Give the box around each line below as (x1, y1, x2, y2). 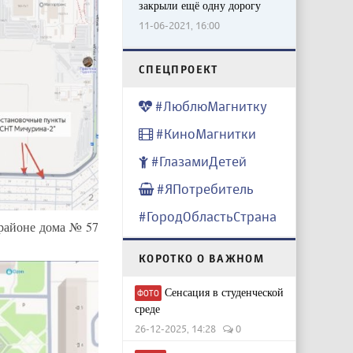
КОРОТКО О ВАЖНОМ (138, 251, 265, 266)
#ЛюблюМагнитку (151, 98, 267, 115)
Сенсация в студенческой (161, 284, 284, 300)
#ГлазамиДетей (147, 153, 247, 170)
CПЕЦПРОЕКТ (138, 62, 218, 76)
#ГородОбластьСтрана (138, 208, 277, 225)
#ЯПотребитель (153, 180, 254, 198)
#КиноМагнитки (152, 125, 256, 143)
